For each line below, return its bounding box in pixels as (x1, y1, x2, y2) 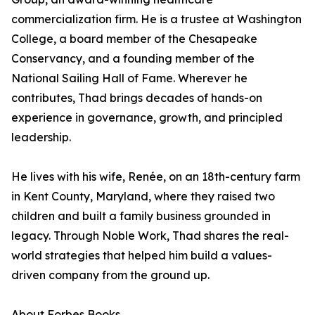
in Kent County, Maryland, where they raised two (11, 189, 275, 204)
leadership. (11, 130, 71, 145)
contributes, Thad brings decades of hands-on (11, 91, 262, 105)
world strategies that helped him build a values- (11, 248, 272, 263)
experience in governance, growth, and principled (11, 110, 283, 125)
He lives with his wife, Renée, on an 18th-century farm (11, 169, 300, 184)
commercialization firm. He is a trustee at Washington (11, 12, 302, 27)
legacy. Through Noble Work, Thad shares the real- (11, 229, 289, 243)
